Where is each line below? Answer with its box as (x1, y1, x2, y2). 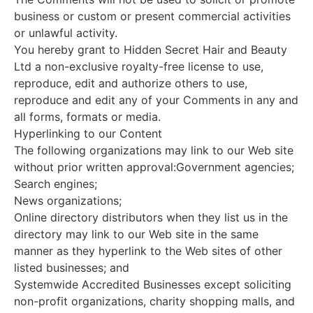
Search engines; (14, 176, 97, 191)
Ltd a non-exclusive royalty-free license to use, (14, 59, 263, 73)
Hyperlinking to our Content (14, 126, 162, 140)
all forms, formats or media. (14, 109, 161, 124)
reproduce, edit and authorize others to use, (14, 75, 247, 90)
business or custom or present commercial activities (14, 8, 291, 23)
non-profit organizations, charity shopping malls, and (14, 293, 295, 308)
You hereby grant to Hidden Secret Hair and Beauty (14, 42, 287, 57)
